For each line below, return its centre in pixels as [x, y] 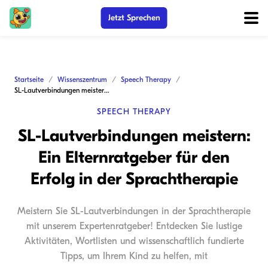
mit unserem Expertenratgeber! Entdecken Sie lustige [134, 226]
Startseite [29, 80]
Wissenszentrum [82, 80]
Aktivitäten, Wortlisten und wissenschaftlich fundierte [134, 241]
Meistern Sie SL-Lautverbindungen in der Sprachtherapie [134, 211]
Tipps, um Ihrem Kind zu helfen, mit [134, 256]
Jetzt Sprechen [134, 18]
